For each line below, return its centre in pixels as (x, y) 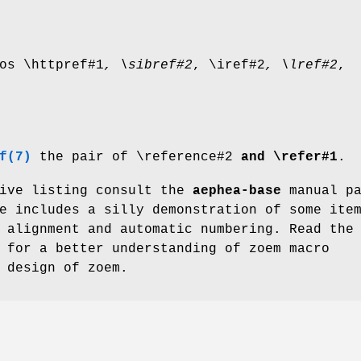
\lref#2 (309, 65)
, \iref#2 (229, 65)
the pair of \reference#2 (132, 157)
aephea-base (237, 191)
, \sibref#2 (148, 65)
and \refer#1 (285, 157)
